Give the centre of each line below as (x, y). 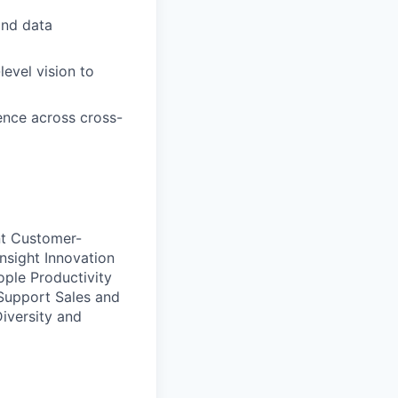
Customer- (46, 238)
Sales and (88, 296)
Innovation (80, 257)
